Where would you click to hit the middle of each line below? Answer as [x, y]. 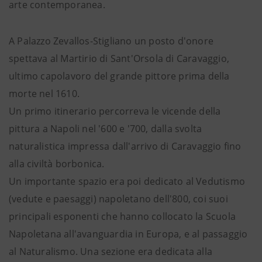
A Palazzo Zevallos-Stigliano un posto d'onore [111, 41]
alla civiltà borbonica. [57, 164]
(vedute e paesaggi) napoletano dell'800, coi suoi [118, 199]
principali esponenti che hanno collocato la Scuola [123, 216]
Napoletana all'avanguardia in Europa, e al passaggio [128, 234]
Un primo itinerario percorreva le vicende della [115, 111]
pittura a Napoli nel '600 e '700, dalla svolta [106, 129]
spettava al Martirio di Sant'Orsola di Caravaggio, [119, 58]
